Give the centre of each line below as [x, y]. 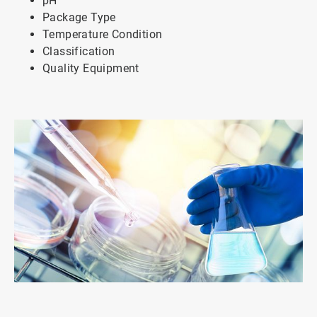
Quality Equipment [91, 69]
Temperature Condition [103, 35]
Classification [79, 52]
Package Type [79, 18]
